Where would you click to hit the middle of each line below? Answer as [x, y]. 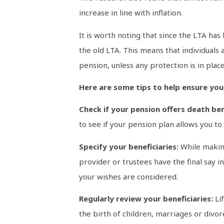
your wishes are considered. [128, 176]
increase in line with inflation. [130, 13]
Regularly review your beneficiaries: [147, 199]
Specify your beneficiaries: [129, 146]
